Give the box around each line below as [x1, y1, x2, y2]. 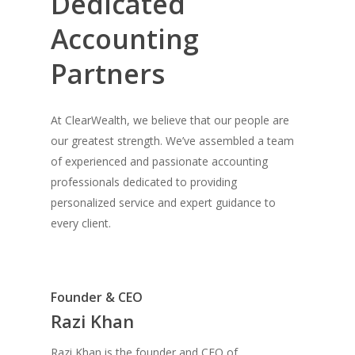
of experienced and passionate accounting [51, 153, 268, 169]
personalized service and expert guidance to [51, 194, 276, 210]
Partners [51, 55, 165, 92]
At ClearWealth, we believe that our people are [51, 112, 289, 128]
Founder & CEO [51, 288, 143, 306]
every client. [51, 215, 111, 231]
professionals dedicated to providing [51, 174, 237, 189]
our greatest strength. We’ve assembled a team [51, 132, 294, 148]
